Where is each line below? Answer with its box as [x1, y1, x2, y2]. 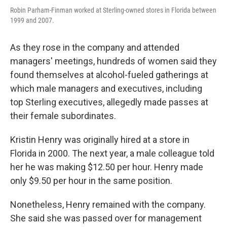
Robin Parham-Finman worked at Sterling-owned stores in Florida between [10, 6, 216, 15]
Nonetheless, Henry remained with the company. [10, 199, 206, 210]
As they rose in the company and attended [10, 42, 179, 53]
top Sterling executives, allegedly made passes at [10, 97, 208, 108]
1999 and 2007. [10, 16, 54, 25]
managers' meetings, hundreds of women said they [10, 56, 217, 67]
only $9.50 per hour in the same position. [10, 175, 172, 186]
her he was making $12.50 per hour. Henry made [10, 162, 203, 173]
